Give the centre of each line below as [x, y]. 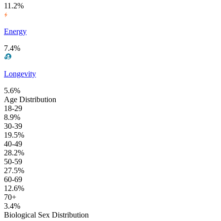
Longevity [20, 74]
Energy [15, 32]
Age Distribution [30, 100]
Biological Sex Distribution [46, 215]
